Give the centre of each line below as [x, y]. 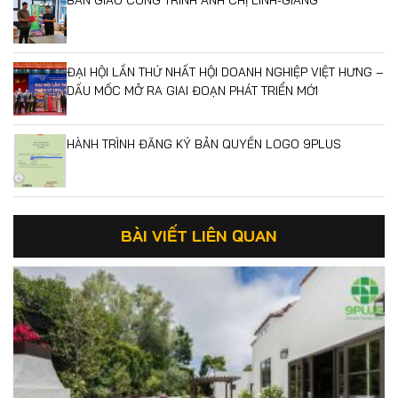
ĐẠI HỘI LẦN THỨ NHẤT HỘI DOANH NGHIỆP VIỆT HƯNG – [225, 72]
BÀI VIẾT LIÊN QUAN [199, 236]
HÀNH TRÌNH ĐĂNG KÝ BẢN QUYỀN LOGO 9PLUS [204, 144]
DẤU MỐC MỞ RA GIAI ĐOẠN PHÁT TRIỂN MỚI [192, 91]
